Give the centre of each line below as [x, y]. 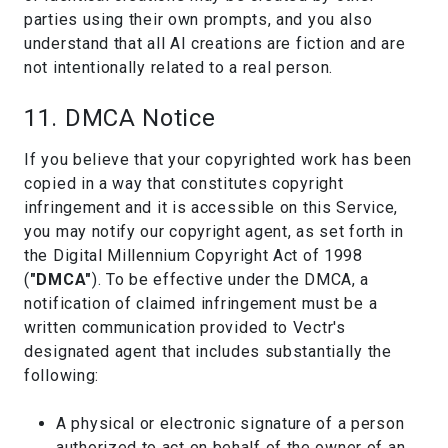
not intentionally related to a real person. [179, 67]
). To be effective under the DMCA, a [230, 279]
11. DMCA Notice [120, 118]
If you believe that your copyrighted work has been [218, 159]
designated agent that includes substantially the [208, 351]
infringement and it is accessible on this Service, [211, 207]
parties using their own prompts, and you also [198, 19]
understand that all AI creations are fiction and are [215, 43]
